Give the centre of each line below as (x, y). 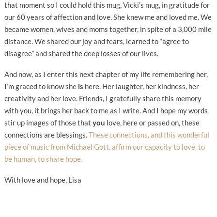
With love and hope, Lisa (43, 179)
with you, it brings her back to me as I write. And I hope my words (106, 110)
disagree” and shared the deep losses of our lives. (81, 53)
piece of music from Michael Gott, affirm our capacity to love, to (104, 147)
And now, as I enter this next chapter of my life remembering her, (106, 74)
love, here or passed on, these (152, 122)
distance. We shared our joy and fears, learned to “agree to (96, 41)
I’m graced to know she (41, 86)
